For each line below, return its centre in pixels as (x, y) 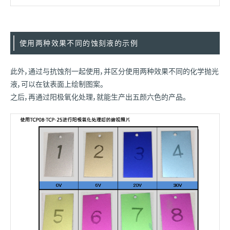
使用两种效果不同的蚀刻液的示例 (79, 42)
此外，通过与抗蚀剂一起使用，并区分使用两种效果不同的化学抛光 (114, 71)
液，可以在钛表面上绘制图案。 (57, 83)
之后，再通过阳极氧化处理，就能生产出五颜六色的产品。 (98, 96)
